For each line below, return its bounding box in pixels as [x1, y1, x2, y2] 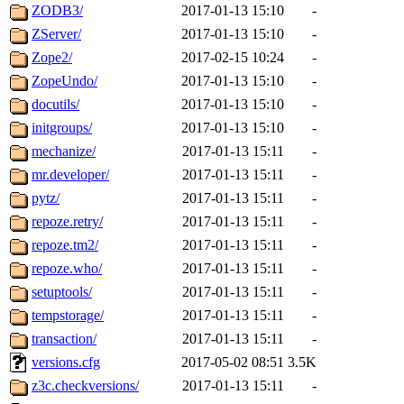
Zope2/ [32, 50, 72, 66]
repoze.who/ [32, 261, 102, 277]
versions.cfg [32, 354, 100, 371]
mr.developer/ [32, 167, 109, 183]
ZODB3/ [32, 3, 83, 19]
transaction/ [32, 331, 96, 347]
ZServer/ [32, 26, 81, 42]
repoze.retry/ [32, 214, 103, 230]
